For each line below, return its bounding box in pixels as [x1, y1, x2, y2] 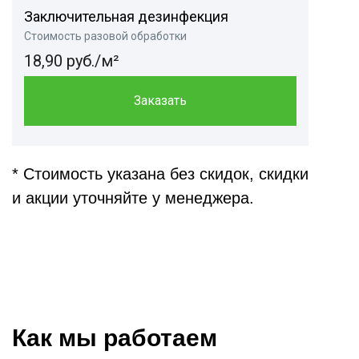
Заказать [134, 93, 187, 109]
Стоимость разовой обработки [24, 30, 187, 43]
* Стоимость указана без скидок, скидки [12, 165, 309, 184]
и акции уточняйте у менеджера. [12, 189, 254, 208]
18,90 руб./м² [24, 51, 119, 71]
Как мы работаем [12, 325, 217, 352]
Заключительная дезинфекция [24, 8, 228, 26]
